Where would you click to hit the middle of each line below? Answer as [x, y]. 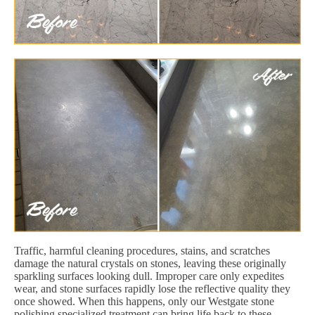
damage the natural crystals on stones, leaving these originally [150, 263]
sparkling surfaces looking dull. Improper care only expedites [149, 276]
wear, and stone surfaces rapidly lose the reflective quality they [152, 288]
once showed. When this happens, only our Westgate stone [144, 301]
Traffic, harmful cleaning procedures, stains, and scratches [142, 250]
